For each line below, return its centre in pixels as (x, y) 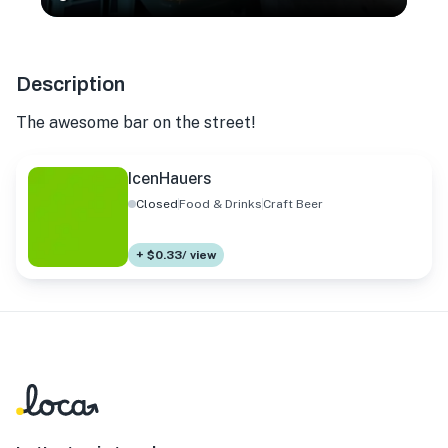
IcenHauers (170, 179)
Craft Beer (293, 204)
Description (70, 84)
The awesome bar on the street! (136, 123)
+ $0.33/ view (176, 255)
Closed (157, 204)
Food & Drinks (220, 204)
